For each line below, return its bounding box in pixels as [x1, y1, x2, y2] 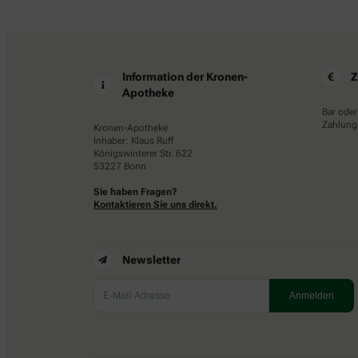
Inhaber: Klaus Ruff [93, 135, 173, 147]
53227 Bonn [93, 161, 146, 173]
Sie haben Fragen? [93, 186, 177, 198]
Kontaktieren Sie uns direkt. [93, 199, 217, 211]
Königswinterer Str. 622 [93, 148, 193, 160]
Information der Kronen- [122, 70, 248, 84]
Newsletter [122, 253, 181, 267]
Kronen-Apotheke [93, 122, 168, 134]
